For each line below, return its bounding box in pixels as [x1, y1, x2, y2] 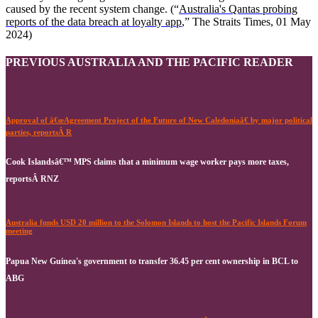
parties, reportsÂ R [6, 127, 72, 136]
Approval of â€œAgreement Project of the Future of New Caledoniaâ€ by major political [6, 115, 312, 124]
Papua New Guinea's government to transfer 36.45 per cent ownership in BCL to [6, 256, 298, 267]
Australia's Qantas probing [179, 3, 297, 15]
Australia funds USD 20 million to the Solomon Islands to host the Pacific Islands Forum [6, 218, 307, 227]
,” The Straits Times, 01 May [182, 16, 311, 28]
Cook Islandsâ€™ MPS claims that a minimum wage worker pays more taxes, [6, 157, 289, 168]
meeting [6, 226, 33, 236]
